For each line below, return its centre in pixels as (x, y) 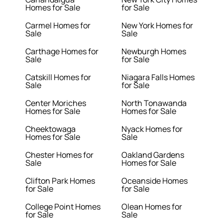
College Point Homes (63, 207)
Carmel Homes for (58, 26)
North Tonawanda (154, 103)
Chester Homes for (60, 155)
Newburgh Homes (154, 52)
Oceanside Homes (155, 181)
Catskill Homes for (58, 77)
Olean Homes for (152, 207)
